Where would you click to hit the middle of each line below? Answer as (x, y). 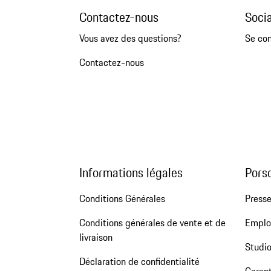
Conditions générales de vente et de (152, 222)
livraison (96, 237)
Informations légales (131, 172)
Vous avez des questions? (130, 38)
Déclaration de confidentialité (139, 261)
